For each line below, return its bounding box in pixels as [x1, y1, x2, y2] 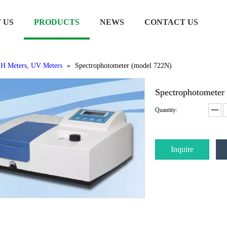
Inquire [171, 145, 194, 154]
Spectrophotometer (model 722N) [75, 62, 172, 69]
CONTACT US [144, 18, 198, 26]
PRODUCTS [34, 18, 80, 26]
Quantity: [155, 106, 177, 113]
